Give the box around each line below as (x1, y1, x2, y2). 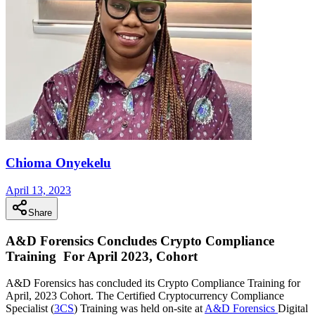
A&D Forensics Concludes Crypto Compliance (6, 233, 274, 248)
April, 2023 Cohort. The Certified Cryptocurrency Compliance (6, 290, 284, 302)
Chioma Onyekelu (6, 155, 111, 171)
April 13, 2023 (6, 184, 71, 196)
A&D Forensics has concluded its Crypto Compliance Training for (6, 277, 300, 290)
